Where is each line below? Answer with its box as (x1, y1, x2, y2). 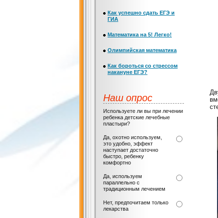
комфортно (103, 160, 131, 165)
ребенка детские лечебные (103, 114, 170, 120)
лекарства (103, 206, 128, 212)
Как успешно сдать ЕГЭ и (108, 10, 175, 16)
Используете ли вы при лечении (103, 108, 183, 114)
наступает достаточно (103, 147, 158, 153)
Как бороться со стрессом (108, 63, 178, 69)
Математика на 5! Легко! (108, 32, 172, 37)
